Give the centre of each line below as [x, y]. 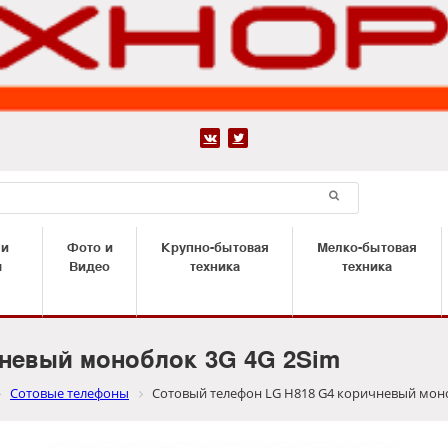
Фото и [89, 247]
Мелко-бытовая [367, 247]
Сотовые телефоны [69, 393]
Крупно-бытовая [214, 247]
